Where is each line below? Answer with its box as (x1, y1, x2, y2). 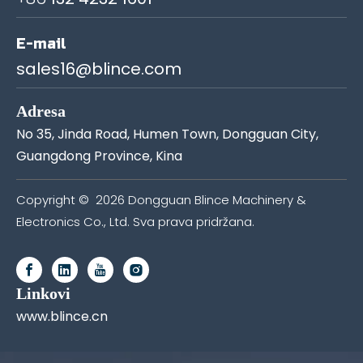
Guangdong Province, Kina (16, 146, 182, 165)
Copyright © (16, 190, 96, 208)
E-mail (16, 34, 66, 53)
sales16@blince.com (16, 57, 181, 80)
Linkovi (16, 284, 70, 302)
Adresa (16, 101, 66, 120)
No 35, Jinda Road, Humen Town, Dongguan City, (16, 124, 318, 143)
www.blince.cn (16, 306, 108, 326)
